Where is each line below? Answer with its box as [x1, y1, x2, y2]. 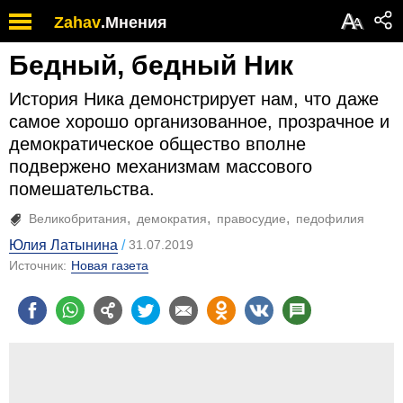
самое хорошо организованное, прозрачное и [9, 112, 390, 131]
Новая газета [71, 258, 148, 273]
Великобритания [29, 211, 127, 226]
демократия [137, 211, 207, 226]
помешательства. [9, 179, 155, 199]
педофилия [296, 211, 364, 226]
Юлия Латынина [9, 237, 118, 253]
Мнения [105, 13, 167, 31]
